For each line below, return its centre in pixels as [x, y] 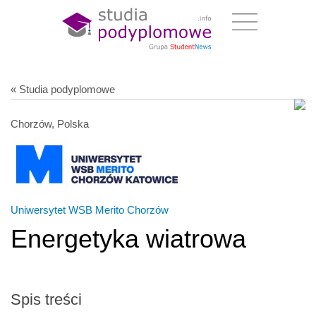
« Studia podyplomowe [63, 89]
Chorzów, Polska [50, 123]
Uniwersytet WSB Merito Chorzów [90, 209]
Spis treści [46, 299]
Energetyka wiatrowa [128, 238]
